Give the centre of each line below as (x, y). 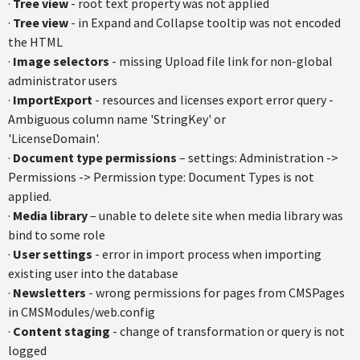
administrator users (63, 80)
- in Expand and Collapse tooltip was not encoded (205, 22)
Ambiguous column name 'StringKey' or (117, 119)
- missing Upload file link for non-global (221, 61)
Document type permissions (95, 157)
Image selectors (61, 61)
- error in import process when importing (207, 254)
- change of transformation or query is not (227, 331)
